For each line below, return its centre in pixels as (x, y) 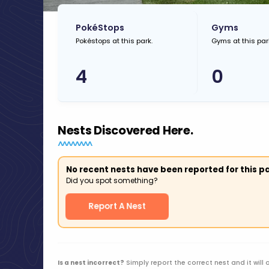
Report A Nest (117, 206)
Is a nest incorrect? (91, 263)
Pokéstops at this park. (114, 41)
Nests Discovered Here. (125, 131)
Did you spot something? (112, 180)
